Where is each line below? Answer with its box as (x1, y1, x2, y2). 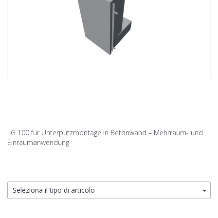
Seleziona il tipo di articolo (13, 185, 95, 195)
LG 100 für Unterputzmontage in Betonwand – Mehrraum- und (7, 128, 203, 138)
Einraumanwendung (7, 138, 69, 147)
